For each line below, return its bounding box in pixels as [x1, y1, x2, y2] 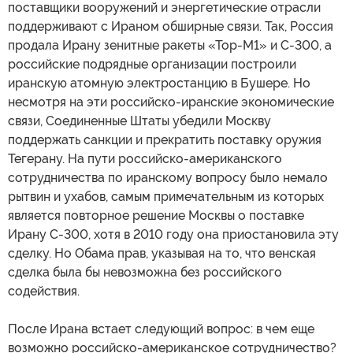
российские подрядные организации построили [8, 57, 296, 72]
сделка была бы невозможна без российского [8, 265, 282, 281]
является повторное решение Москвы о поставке [8, 208, 304, 224]
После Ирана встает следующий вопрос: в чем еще [8, 321, 314, 337]
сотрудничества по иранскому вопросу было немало [8, 170, 328, 186]
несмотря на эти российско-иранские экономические [8, 95, 334, 110]
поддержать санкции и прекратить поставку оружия [8, 132, 321, 148]
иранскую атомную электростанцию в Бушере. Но [8, 76, 310, 91]
